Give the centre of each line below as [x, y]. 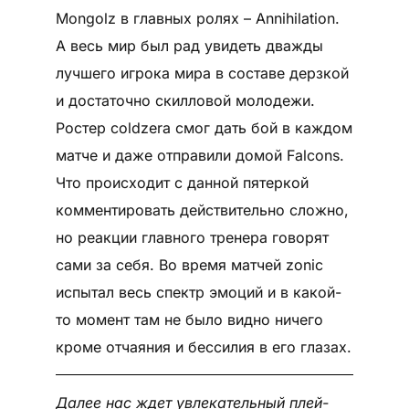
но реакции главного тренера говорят [192, 238]
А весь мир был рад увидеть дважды [189, 46]
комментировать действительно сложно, [202, 210]
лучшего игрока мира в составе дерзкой [202, 73]
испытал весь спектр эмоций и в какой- [198, 293]
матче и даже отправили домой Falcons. [199, 156]
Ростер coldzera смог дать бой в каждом [204, 128]
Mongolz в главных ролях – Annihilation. [197, 19]
